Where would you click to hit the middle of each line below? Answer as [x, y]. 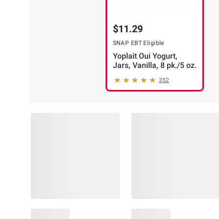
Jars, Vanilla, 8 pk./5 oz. [154, 65]
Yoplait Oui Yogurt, [145, 56]
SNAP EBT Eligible [138, 43]
